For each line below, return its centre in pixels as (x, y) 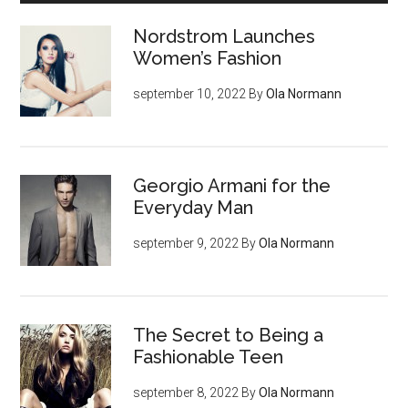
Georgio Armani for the (232, 185)
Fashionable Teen (209, 357)
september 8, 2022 (186, 392)
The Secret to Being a (229, 335)
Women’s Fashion (208, 58)
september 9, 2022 (186, 243)
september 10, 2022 (190, 93)
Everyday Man (194, 207)
